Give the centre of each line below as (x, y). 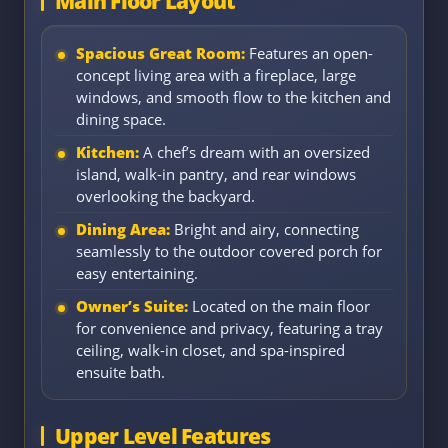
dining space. (121, 118)
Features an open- (309, 52)
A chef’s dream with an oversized (254, 151)
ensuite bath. (120, 371)
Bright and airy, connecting (264, 228)
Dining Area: (123, 228)
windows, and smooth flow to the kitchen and (233, 96)
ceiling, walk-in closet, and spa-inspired (210, 349)
